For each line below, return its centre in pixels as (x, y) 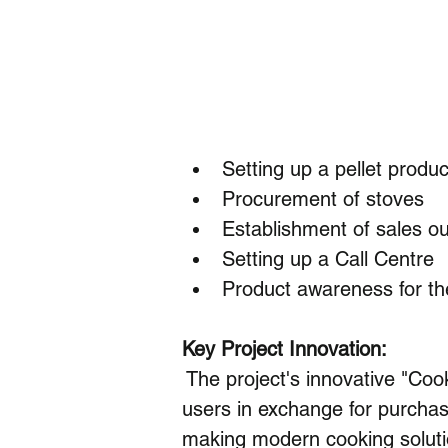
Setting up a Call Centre (328, 259)
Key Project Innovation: (284, 349)
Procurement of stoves (323, 199)
